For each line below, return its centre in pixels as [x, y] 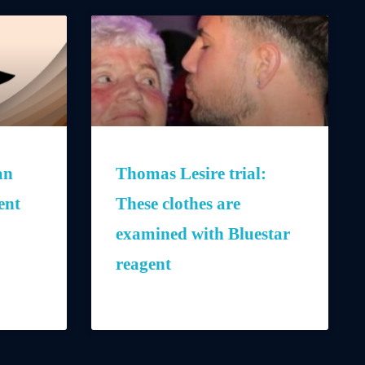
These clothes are [178, 204]
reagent [143, 264]
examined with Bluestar [203, 234]
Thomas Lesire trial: [191, 174]
